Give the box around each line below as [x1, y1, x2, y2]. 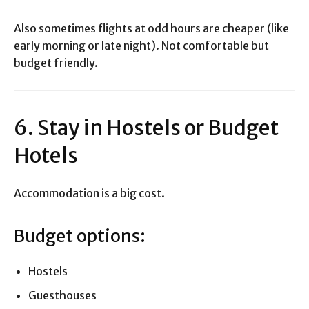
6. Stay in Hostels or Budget [14, 114, 279, 141]
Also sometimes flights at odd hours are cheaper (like [14, 21, 289, 36]
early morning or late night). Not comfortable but [14, 39, 269, 53]
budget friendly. [14, 56, 98, 70]
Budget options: [14, 225, 146, 248]
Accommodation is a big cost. [14, 186, 165, 201]
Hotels [14, 142, 78, 169]
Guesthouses [28, 288, 97, 303]
